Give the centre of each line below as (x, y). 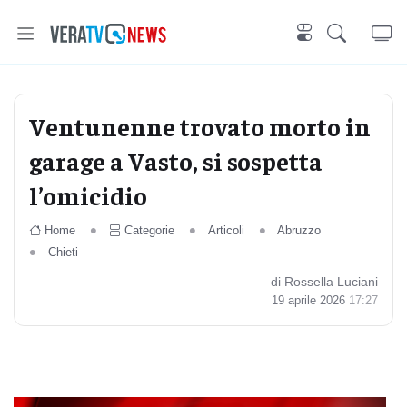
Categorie (149, 230)
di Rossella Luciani (324, 282)
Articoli (226, 230)
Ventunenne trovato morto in (200, 126)
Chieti (63, 252)
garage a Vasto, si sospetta (176, 160)
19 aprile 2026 (310, 300)
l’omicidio (88, 195)
